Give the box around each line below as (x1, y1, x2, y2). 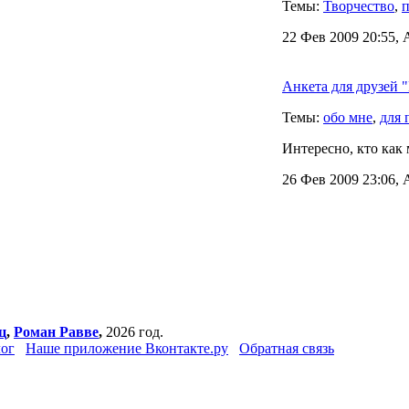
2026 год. (102, 324, 163, 340)
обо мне (323, 110, 372, 125)
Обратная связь (239, 341, 334, 356)
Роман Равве (14, 324, 99, 340)
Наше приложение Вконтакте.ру (26, 341, 228, 356)
